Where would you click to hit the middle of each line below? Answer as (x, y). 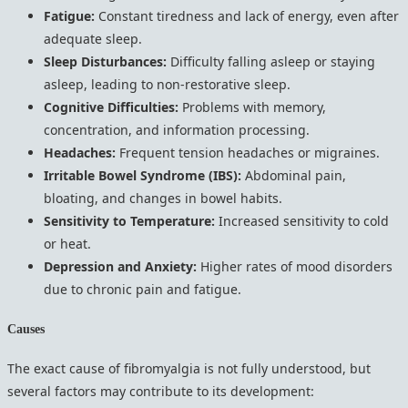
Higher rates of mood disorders (295, 266)
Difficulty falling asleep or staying (271, 61)
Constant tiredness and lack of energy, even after (247, 15)
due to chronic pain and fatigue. (143, 289)
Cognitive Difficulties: (111, 107)
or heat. (67, 243)
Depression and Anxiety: (120, 266)
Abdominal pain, (294, 175)
